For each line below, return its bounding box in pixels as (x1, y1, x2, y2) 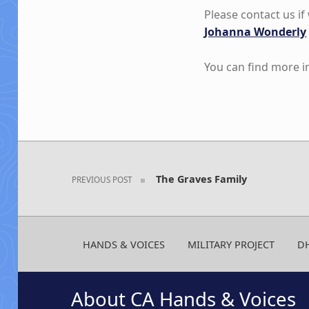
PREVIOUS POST (72, 173, 133, 185)
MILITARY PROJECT (187, 237, 275, 251)
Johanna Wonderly (204, 23, 307, 39)
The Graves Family (155, 172, 247, 186)
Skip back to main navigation (70, 70, 126, 86)
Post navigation (17, 129, 111, 155)
